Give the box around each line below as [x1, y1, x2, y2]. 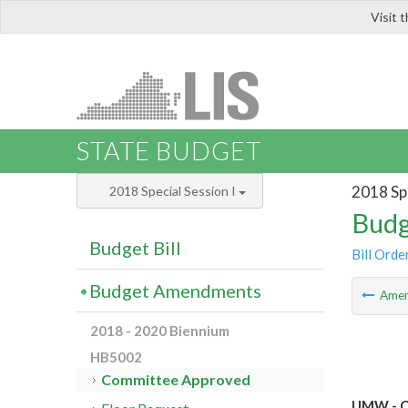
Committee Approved [101, 371, 251, 389]
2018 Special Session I [109, 183, 239, 199]
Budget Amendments [89, 280, 261, 302]
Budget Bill [89, 237, 181, 260]
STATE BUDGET [76, 136, 261, 167]
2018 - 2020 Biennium [90, 322, 229, 340]
